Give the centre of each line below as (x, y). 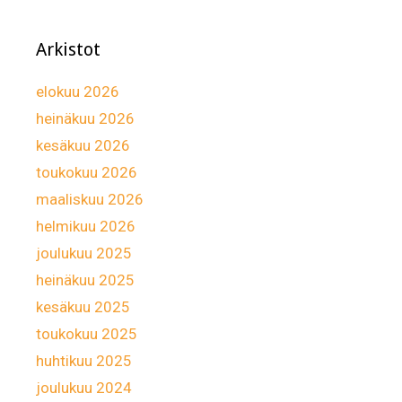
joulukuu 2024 (84, 387)
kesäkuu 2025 (83, 306)
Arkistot (68, 49)
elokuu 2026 (78, 91)
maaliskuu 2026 (90, 199)
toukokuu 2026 (87, 172)
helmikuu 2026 (86, 226)
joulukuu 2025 (84, 253)
